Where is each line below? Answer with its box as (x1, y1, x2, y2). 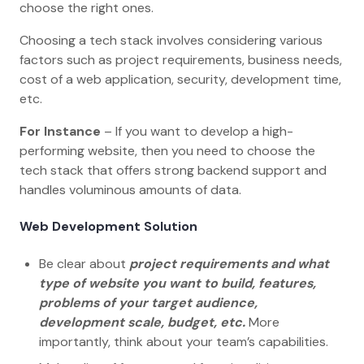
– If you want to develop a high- (104, 123, 293, 141)
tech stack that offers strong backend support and (19, 162, 327, 180)
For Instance (19, 123, 104, 141)
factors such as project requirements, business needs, (19, 51, 342, 69)
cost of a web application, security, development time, (19, 71, 341, 89)
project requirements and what (129, 254, 329, 272)
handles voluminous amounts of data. (19, 181, 248, 199)
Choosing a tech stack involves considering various (19, 32, 323, 50)
